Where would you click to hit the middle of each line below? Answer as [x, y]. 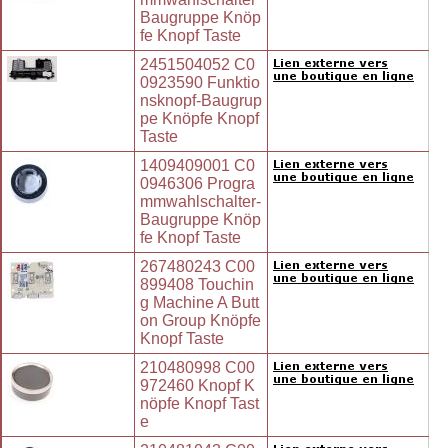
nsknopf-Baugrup [201, 101]
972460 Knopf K [197, 386]
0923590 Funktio [200, 83]
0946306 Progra [197, 184]
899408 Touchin [197, 285]
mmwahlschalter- [200, 202]
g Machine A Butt [199, 303]
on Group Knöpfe [200, 321]
